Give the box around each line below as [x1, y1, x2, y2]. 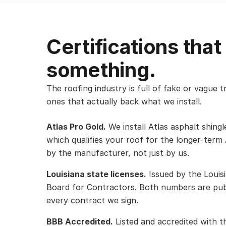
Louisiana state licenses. [46, 169, 146, 180]
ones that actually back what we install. [46, 96, 202, 107]
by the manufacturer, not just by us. [46, 148, 189, 158]
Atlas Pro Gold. [46, 122, 106, 132]
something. [46, 58, 156, 83]
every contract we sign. [46, 195, 138, 206]
